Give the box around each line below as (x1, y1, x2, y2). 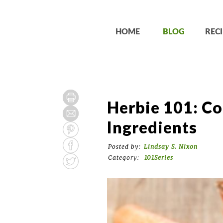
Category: (108, 154, 142, 161)
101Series (144, 154, 174, 161)
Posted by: (108, 143, 141, 150)
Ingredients (107, 117, 198, 137)
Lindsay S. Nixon (144, 143, 198, 150)
